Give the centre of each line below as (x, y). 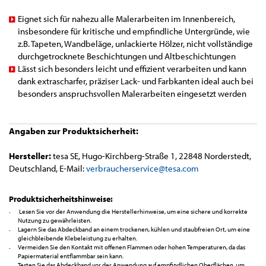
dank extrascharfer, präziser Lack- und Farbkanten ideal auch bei (136, 81)
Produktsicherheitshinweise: (61, 198)
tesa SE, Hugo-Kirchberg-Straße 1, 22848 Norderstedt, (151, 156)
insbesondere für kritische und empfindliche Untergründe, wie (134, 31)
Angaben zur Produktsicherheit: (74, 131)
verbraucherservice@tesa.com (142, 168)
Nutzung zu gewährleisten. (55, 220)
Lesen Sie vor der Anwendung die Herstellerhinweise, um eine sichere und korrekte (133, 211)
